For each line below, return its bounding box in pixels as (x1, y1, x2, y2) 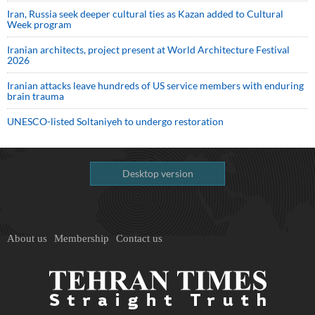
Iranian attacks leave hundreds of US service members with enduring (7, 79, 304, 91)
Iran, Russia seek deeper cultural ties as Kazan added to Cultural (7, 8, 283, 20)
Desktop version (122, 167, 193, 179)
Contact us (116, 233, 162, 244)
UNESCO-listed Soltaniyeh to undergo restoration (7, 115, 224, 127)
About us (7, 233, 47, 244)
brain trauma (7, 90, 64, 102)
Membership (54, 233, 109, 244)
